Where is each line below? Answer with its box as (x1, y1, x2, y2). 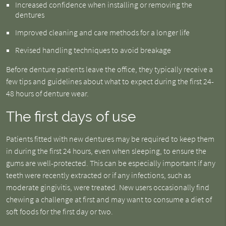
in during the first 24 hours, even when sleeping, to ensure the (6, 146, 206, 156)
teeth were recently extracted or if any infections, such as (6, 170, 191, 180)
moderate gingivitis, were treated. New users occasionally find (6, 182, 209, 192)
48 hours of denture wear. (6, 88, 89, 98)
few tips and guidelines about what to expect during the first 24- (6, 76, 214, 86)
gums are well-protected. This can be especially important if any (6, 158, 215, 168)
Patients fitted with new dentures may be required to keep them (6, 134, 214, 144)
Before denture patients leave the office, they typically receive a (6, 64, 213, 74)
